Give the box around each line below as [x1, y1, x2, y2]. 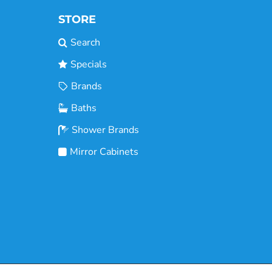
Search [70, 36, 100, 50]
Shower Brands [72, 123, 139, 137]
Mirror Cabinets [70, 145, 138, 159]
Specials [70, 58, 107, 72]
